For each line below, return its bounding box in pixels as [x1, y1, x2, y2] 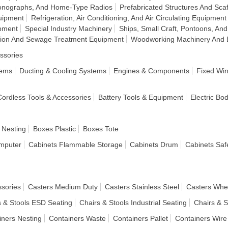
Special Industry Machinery [25, 24, 112, 33]
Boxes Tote [83, 125, 119, 133]
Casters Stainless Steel [105, 183, 179, 191]
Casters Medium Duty [28, 183, 98, 191]
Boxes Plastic [33, 125, 76, 133]
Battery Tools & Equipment [98, 93, 183, 101]
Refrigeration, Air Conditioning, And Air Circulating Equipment [31, 14, 226, 22]
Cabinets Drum [130, 140, 178, 149]
